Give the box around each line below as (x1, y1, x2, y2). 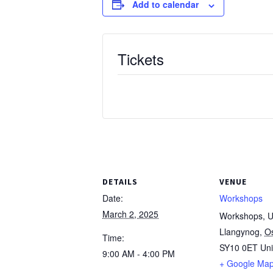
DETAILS (102, 176, 138, 188)
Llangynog (219, 225, 260, 238)
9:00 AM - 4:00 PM (102, 247, 175, 260)
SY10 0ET (219, 241, 258, 254)
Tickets (118, 48, 164, 70)
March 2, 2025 (102, 208, 158, 221)
